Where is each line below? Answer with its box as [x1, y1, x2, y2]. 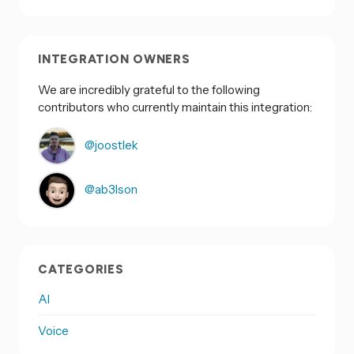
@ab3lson [82, 181, 137, 197]
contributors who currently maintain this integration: [38, 99, 312, 115]
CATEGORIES [38, 262, 124, 277]
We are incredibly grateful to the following [38, 81, 260, 97]
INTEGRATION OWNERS [38, 52, 190, 67]
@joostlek [82, 137, 138, 153]
